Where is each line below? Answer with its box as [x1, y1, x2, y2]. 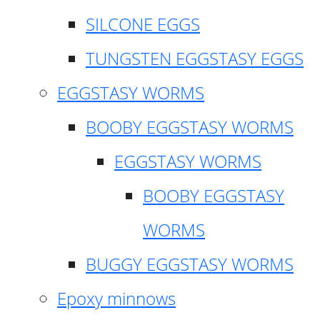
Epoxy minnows [57, 286, 176, 310]
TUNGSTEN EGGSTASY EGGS [86, 46, 304, 70]
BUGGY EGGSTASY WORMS [86, 251, 294, 276]
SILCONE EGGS [86, 11, 200, 36]
